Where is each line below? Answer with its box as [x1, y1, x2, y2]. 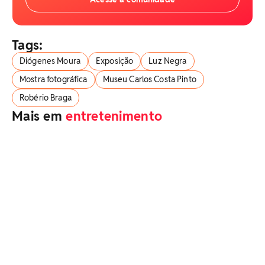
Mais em [12, 108, 66, 124]
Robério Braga [20, 92, 72, 103]
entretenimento [66, 108, 163, 124]
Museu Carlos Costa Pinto [102, 74, 196, 85]
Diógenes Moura [20, 56, 80, 66]
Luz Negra [148, 56, 187, 66]
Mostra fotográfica [20, 74, 88, 85]
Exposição [95, 56, 134, 66]
